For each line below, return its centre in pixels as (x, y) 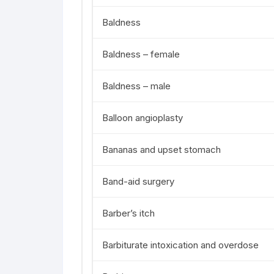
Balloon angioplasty (143, 118)
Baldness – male (136, 86)
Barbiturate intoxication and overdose (180, 245)
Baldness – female (141, 54)
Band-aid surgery (138, 181)
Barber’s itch (128, 213)
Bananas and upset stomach (161, 150)
